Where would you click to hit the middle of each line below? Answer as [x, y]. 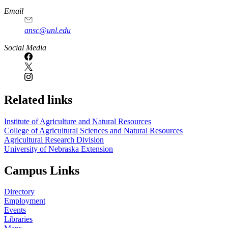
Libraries [18, 219]
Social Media [25, 47]
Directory [19, 192]
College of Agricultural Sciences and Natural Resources [93, 130]
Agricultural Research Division [54, 139]
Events [15, 210]
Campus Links [42, 170]
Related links [38, 99]
